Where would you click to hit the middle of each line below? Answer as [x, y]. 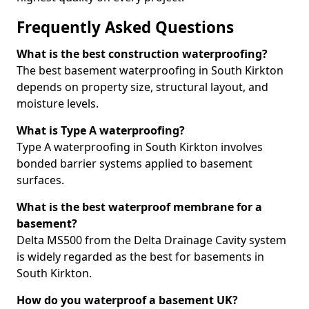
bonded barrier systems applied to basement [134, 163]
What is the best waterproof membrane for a [139, 207]
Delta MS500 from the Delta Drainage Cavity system [151, 240]
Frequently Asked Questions [125, 27]
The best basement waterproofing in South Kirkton [150, 70]
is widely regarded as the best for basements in [140, 257]
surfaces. [40, 180]
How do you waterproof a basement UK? [127, 300]
